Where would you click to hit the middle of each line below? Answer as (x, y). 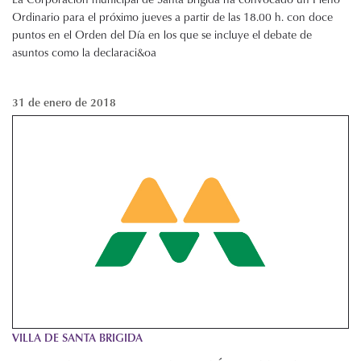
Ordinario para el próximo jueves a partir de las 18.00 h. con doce (172, 17)
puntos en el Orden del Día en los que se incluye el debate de (162, 35)
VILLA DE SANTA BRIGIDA (77, 337)
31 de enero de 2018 (64, 102)
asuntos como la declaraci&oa (84, 52)
